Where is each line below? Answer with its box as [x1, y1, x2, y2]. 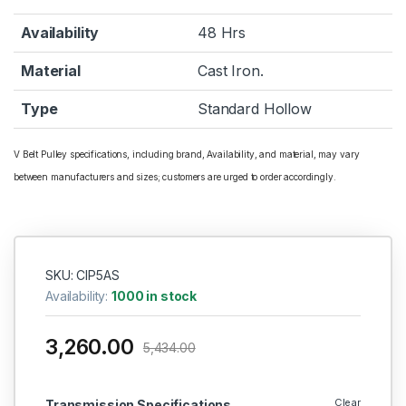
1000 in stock [111, 287, 198, 304]
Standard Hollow [198, 100, 312, 119]
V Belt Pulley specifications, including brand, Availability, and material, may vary [14, 149, 360, 160]
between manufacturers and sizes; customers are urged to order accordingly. [14, 171, 336, 183]
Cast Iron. [198, 62, 264, 81]
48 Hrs [198, 24, 246, 43]
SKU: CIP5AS [44, 266, 120, 283]
